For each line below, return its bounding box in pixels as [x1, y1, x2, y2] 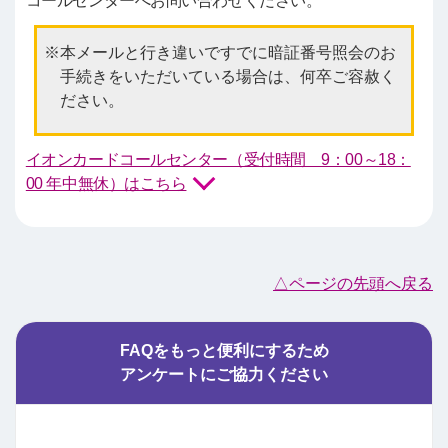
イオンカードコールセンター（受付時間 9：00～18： [25, 150, 411, 168]
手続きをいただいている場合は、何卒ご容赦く [59, 67, 396, 85]
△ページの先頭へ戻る [273, 274, 433, 292]
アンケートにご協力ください [120, 365, 328, 383]
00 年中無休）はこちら [25, 174, 187, 192]
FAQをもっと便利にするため [119, 341, 329, 359]
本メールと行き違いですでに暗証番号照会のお [59, 43, 396, 61]
